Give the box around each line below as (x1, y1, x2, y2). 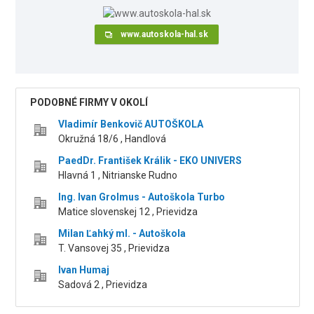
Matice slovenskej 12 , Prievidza (58, 206, 198, 218)
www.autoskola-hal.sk (121, 29, 209, 39)
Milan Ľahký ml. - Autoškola (58, 228, 186, 240)
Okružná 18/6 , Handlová (58, 133, 167, 145)
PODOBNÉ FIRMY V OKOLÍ (30, 97, 149, 109)
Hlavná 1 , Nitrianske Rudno (58, 170, 178, 182)
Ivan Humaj (58, 264, 110, 276)
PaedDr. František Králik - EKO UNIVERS (58, 155, 243, 167)
